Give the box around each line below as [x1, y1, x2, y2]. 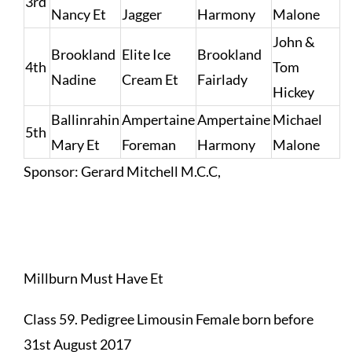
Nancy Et [50, 5, 106, 24]
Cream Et [121, 71, 178, 89]
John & [272, 33, 315, 51]
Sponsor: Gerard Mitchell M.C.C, [23, 163, 221, 181]
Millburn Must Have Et [23, 269, 163, 288]
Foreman [121, 136, 176, 154]
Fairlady [196, 71, 247, 89]
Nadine [50, 71, 96, 89]
